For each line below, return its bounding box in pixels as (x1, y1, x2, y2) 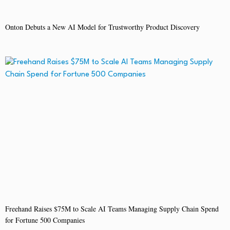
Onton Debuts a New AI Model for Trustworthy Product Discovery (5, 22, 200, 32)
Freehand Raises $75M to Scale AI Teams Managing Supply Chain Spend (5, 204, 219, 214)
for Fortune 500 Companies (5, 215, 85, 225)
